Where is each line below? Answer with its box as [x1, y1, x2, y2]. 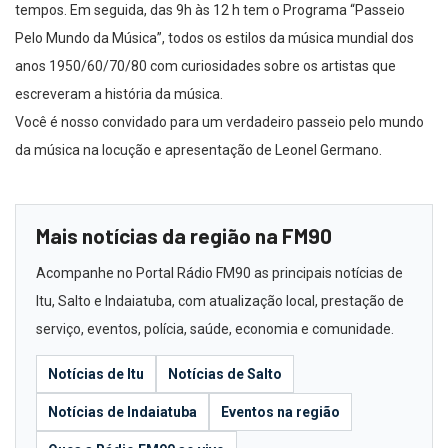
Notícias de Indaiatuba [48, 403, 197, 420]
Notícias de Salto [168, 365, 282, 382]
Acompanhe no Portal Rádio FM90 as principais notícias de [36, 264, 403, 281]
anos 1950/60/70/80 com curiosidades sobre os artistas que [15, 57, 396, 74]
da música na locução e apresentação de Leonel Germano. [15, 141, 382, 158]
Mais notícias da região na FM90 [36, 222, 332, 248]
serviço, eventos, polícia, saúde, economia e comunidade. [36, 320, 394, 337]
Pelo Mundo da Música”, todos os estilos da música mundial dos [15, 29, 414, 46]
